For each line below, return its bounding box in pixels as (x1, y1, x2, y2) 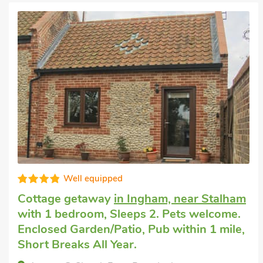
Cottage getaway (18, 191, 114, 207)
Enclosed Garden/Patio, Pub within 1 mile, (18, 221, 245, 237)
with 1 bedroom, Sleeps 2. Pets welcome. (18, 206, 241, 222)
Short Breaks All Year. (18, 237, 137, 252)
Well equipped (63, 173, 123, 184)
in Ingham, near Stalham (114, 191, 246, 207)
